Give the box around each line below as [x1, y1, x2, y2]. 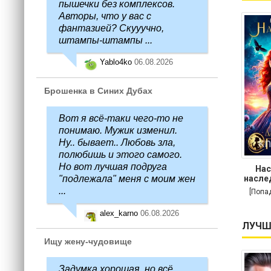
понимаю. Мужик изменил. [59, 125, 177, 135]
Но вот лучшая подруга [59, 162, 167, 172]
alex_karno [100, 208, 140, 218]
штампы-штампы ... [59, 35, 152, 45]
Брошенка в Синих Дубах [44, 86, 152, 96]
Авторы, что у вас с [59, 11, 151, 21]
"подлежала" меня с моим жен [59, 174, 195, 184]
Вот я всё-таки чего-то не [59, 113, 183, 123]
